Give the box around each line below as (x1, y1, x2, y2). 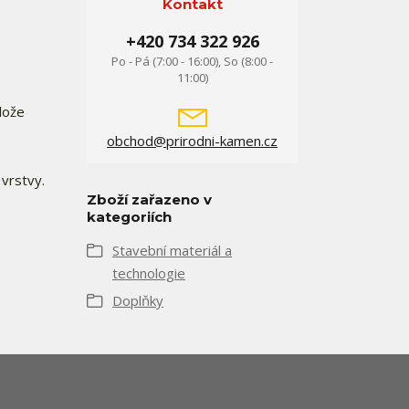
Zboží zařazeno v (87, 191, 212, 208)
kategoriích (87, 208, 172, 225)
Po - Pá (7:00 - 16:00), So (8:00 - (111, 53, 273, 69)
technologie (112, 264, 185, 282)
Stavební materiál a (112, 241, 232, 259)
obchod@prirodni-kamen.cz (107, 131, 278, 150)
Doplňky (112, 291, 163, 309)
